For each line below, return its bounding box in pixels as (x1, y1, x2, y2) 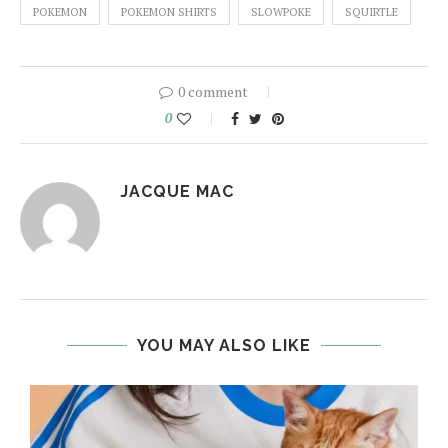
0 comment (178, 82, 248, 102)
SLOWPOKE (251, 5, 311, 20)
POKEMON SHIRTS (121, 5, 217, 20)
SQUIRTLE (345, 5, 398, 20)
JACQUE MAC (120, 182, 234, 202)
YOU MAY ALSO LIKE (137, 336, 311, 356)
